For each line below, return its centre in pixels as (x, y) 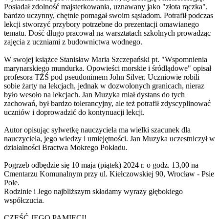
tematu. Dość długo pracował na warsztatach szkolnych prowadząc (107, 33)
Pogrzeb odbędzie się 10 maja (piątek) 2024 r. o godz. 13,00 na (101, 165)
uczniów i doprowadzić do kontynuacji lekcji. (74, 112)
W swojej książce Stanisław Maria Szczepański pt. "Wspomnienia (106, 59)
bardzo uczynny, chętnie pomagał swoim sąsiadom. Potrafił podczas (109, 15)
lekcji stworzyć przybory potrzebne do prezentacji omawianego (101, 24)
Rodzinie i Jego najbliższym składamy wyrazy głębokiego (93, 191)
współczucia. (24, 200)
